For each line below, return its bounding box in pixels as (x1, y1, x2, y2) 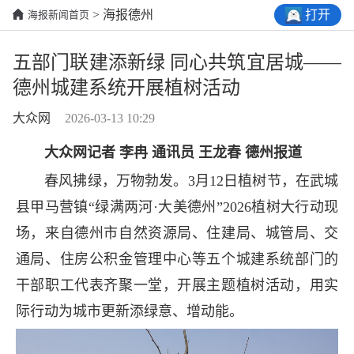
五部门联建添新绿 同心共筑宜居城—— (13, 52, 341, 73)
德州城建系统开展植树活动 (13, 77, 241, 99)
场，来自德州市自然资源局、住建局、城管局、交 (15, 225, 339, 242)
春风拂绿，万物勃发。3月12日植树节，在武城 (15, 173, 339, 190)
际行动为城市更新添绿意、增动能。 (15, 303, 243, 320)
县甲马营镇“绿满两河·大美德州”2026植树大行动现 (15, 199, 339, 216)
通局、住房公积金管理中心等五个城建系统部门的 (15, 251, 339, 268)
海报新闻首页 (28, 9, 90, 21)
